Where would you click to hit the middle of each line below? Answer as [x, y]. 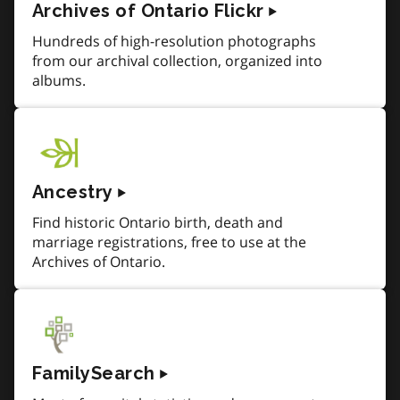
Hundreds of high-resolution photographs [174, 41]
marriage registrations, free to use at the [169, 242]
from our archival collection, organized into [177, 60]
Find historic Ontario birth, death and [158, 222]
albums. [59, 80]
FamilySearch [94, 373]
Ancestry [73, 192]
